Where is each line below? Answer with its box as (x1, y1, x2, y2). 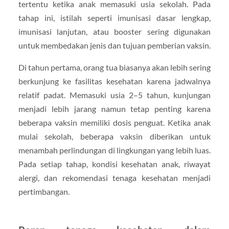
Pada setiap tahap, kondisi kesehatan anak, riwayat (18, 158, 211, 169)
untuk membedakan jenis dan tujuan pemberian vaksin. (18, 40, 211, 50)
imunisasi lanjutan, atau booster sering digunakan (18, 26, 211, 36)
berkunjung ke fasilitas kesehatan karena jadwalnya (18, 76, 211, 86)
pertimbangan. (18, 186, 70, 196)
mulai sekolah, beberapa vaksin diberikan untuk (18, 131, 211, 141)
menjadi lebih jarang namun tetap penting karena (18, 103, 211, 113)
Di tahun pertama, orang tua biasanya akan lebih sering (18, 62, 211, 72)
